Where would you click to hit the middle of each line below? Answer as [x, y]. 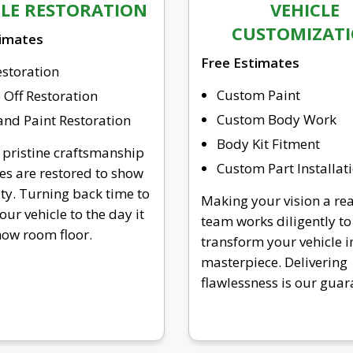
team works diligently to [276, 221]
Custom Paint [258, 95]
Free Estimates [250, 62]
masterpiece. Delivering [274, 262]
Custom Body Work [277, 119]
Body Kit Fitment [268, 143]
